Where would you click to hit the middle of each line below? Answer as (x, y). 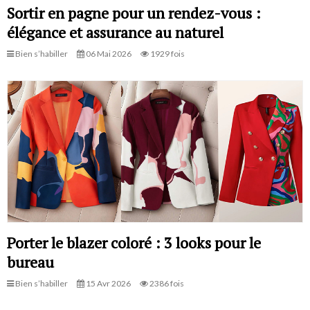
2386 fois (166, 284)
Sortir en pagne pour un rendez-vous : (134, 12)
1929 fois (167, 53)
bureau (30, 262)
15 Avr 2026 (108, 284)
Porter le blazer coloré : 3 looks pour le (134, 243)
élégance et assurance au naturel (115, 32)
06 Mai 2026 (108, 53)
